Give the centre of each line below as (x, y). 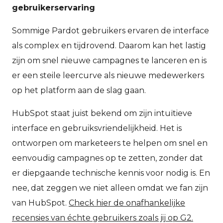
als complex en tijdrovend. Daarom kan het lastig (109, 46)
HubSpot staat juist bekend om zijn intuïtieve (102, 113)
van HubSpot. (40, 203)
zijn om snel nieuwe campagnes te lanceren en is (109, 61)
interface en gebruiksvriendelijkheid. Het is (97, 128)
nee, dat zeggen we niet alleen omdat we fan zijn (110, 188)
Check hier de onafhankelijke (127, 203)
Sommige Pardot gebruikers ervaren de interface (111, 31)
